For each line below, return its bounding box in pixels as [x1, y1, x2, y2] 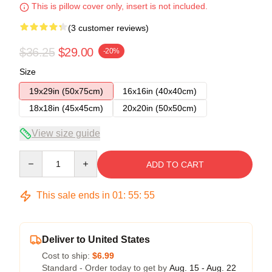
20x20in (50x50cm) [123, 103, 197, 114]
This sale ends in [34, 190, 112, 201]
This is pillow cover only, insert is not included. [29, 1, 208, 12]
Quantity [19, 151, 51, 161]
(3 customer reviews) [68, 23, 149, 33]
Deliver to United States [42, 234, 150, 245]
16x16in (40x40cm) [123, 86, 197, 97]
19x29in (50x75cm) [29, 86, 103, 97]
